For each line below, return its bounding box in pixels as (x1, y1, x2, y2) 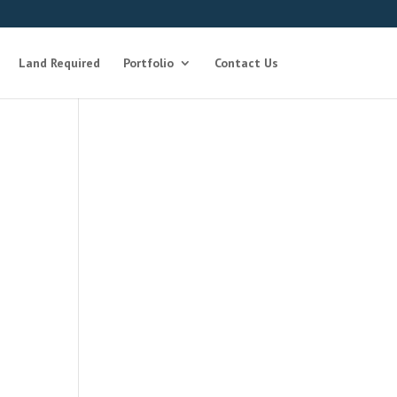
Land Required (18, 55, 100, 71)
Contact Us (214, 55, 278, 71)
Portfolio (122, 55, 174, 71)
